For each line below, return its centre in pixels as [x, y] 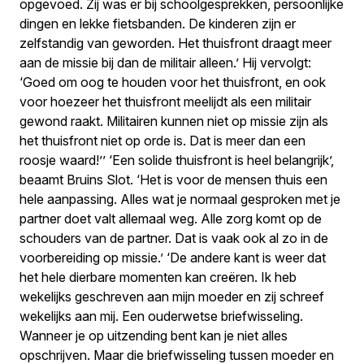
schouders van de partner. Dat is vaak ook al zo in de [174, 238]
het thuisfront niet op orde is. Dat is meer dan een [162, 141]
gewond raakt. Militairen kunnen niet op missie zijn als [174, 121]
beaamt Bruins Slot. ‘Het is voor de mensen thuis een [173, 180]
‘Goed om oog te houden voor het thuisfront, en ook [173, 82]
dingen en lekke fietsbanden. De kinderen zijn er [158, 24]
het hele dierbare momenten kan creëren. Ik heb [158, 277]
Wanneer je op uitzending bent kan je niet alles [154, 336]
